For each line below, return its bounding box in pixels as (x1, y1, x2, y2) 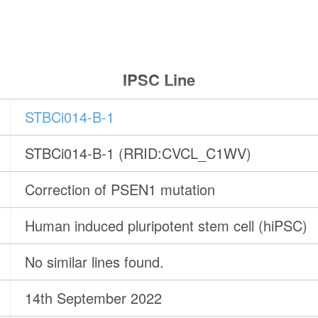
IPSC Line (122, 68, 195, 92)
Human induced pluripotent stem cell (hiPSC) (25, 215, 308, 236)
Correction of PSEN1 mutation (25, 179, 216, 200)
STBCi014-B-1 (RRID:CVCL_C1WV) (25, 143, 252, 164)
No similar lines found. (25, 251, 165, 273)
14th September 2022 (25, 287, 163, 309)
